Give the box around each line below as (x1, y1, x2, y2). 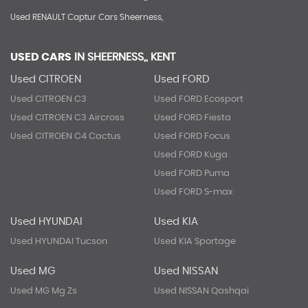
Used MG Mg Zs (10, 287, 77, 296)
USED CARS (10, 52, 71, 63)
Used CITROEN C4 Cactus (10, 132, 121, 141)
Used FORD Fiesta (153, 113, 231, 122)
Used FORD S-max (153, 188, 233, 197)
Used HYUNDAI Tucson (10, 237, 107, 246)
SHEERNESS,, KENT (85, 52, 175, 63)
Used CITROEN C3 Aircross (10, 113, 124, 122)
